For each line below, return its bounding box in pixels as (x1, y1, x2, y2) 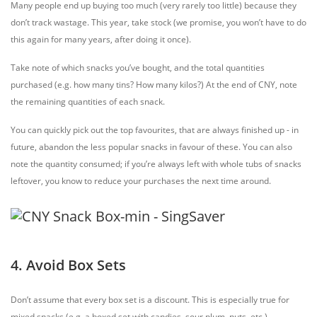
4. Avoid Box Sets (11, 255, 126, 275)
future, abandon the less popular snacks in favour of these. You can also (11, 141, 292, 153)
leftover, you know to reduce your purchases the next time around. (11, 175, 271, 187)
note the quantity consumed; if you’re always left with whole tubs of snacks (11, 158, 301, 170)
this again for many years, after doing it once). (11, 33, 191, 45)
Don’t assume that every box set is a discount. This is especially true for (11, 294, 289, 306)
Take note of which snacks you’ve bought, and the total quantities (11, 62, 265, 74)
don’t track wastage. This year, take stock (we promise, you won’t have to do (11, 16, 306, 28)
